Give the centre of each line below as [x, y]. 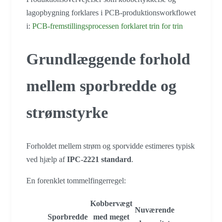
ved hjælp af [47, 159]
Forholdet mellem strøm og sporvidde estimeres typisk [111, 146]
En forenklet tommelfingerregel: [76, 180]
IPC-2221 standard [99, 159]
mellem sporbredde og [101, 86]
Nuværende [155, 210]
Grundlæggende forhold [108, 59]
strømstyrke [67, 113]
